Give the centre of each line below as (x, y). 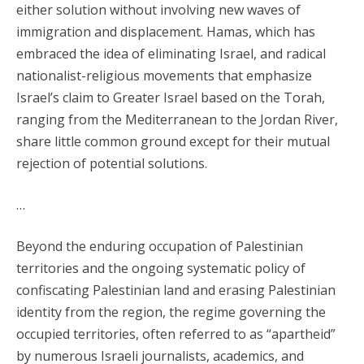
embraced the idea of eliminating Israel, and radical (171, 54)
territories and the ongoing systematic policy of (161, 268)
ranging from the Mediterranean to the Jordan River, (177, 119)
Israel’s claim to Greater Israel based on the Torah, (171, 97)
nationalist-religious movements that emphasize (164, 76)
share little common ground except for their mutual (173, 141)
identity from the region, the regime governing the (171, 312)
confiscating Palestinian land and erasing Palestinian (176, 290)
